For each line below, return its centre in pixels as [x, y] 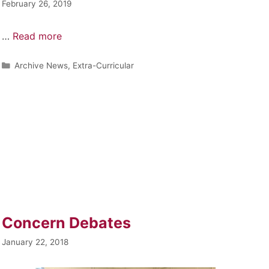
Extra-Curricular [103, 65]
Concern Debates [66, 222]
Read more [37, 36]
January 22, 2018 [35, 242]
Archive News [41, 65]
